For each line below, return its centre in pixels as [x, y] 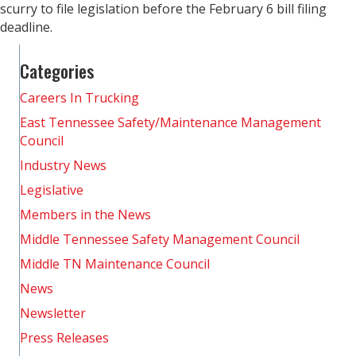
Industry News [63, 165]
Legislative [52, 190]
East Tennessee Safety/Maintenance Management [170, 122]
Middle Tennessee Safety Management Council [160, 239]
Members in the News [85, 215]
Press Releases [64, 338]
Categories [57, 71]
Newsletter [53, 313]
